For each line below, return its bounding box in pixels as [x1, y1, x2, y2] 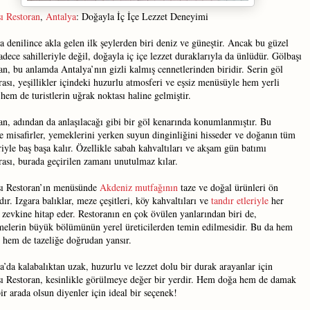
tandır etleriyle [211, 194, 268, 207]
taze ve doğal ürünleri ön [178, 181, 278, 194]
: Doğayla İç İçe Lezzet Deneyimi [76, 10, 208, 23]
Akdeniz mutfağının [100, 181, 178, 194]
